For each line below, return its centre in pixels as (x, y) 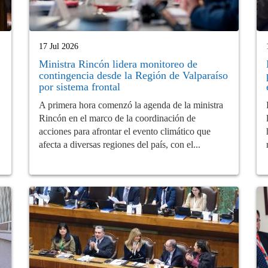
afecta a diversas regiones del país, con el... (120, 144)
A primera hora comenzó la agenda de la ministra (131, 105)
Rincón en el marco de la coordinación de (117, 118)
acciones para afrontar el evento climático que (125, 131)
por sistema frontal (80, 86)
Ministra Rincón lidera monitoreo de (118, 64)
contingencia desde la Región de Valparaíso (133, 75)
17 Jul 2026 (59, 46)
